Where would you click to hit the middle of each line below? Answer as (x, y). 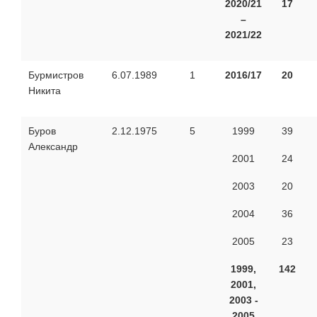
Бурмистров (56, 75)
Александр (53, 146)
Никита (45, 90)
